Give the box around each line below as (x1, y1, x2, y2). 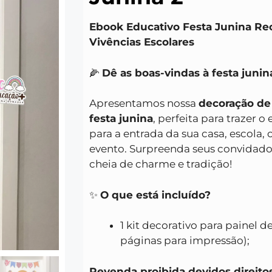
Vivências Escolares (89, 36, 194, 49)
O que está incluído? (100, 188, 211, 201)
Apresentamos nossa (89, 97, 199, 110)
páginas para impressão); (120, 234, 250, 247)
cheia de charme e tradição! (89, 158, 232, 171)
